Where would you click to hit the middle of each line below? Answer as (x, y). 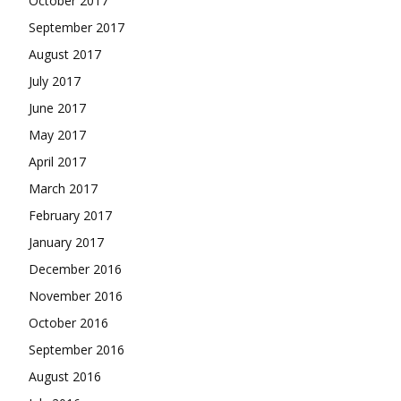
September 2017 (77, 27)
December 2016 (75, 269)
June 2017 (57, 107)
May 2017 (57, 134)
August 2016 (65, 376)
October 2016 (68, 322)
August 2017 (65, 54)
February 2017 (70, 215)
